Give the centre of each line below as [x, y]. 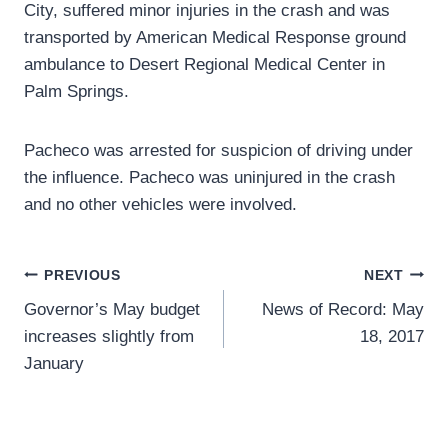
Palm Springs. [76, 92]
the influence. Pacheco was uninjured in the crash [209, 178]
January [54, 364]
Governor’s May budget [112, 310]
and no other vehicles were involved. [160, 205]
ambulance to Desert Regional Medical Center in [204, 65]
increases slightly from [109, 337]
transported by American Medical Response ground [215, 38]
